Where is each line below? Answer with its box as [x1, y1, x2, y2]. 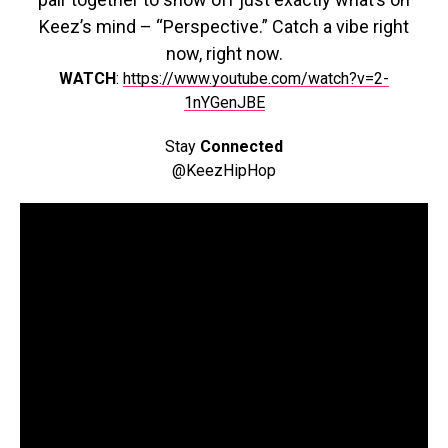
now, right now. [165, 43, 283, 64]
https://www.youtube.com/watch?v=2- [123, 69, 389, 88]
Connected [200, 137, 283, 156]
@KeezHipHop [172, 161, 276, 180]
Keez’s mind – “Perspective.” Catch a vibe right [39, 16, 409, 37]
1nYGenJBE [183, 93, 265, 112]
